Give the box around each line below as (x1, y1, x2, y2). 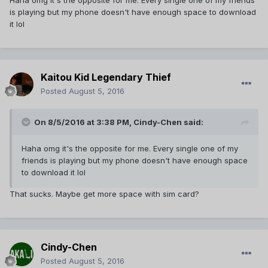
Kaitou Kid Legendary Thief (41, 71, 171, 84)
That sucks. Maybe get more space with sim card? (10, 189, 202, 199)
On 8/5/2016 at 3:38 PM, (34, 117, 133, 127)
